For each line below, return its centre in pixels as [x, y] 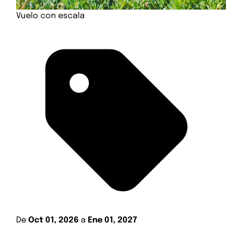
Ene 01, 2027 [112, 220]
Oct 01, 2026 [53, 220]
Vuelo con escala [50, 16]
